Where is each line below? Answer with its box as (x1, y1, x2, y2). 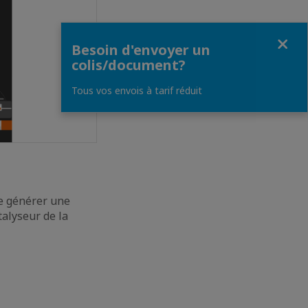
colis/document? (71, 55, 186, 74)
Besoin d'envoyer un (71, 40, 210, 59)
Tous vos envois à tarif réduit (71, 83, 202, 97)
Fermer (61, 27, 93, 41)
